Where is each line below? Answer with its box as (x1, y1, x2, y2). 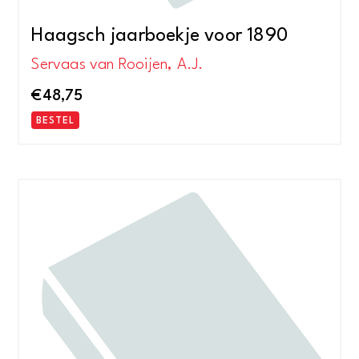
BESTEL (36, 116, 75, 127)
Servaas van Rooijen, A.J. (31, 56, 204, 73)
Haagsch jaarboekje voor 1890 (31, 26, 288, 46)
